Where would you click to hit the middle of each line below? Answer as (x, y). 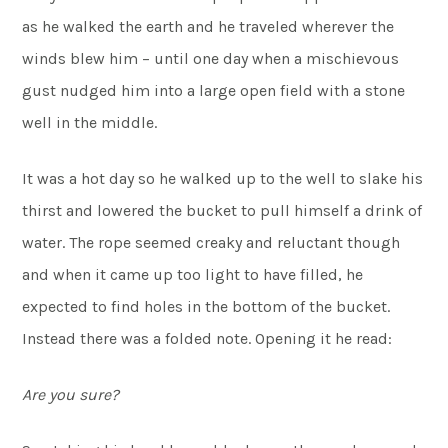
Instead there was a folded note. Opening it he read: (207, 338)
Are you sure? (71, 394)
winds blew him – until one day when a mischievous (211, 58)
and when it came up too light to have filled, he (193, 274)
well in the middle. (90, 122)
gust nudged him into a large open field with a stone (214, 90)
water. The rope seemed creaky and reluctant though (211, 242)
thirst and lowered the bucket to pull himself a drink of (222, 210)
